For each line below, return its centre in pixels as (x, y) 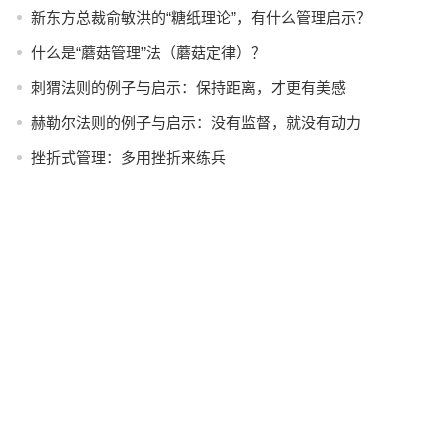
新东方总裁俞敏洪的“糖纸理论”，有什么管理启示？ (200, 17)
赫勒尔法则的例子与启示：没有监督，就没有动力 (195, 122)
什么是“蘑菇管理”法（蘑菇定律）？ (148, 52)
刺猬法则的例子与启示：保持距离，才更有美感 (188, 87)
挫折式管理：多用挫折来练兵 (128, 157)
